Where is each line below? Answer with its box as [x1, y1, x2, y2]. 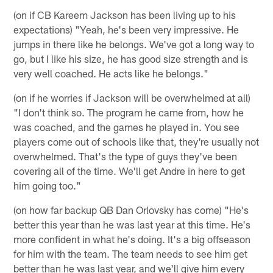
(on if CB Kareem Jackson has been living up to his [13, 8, 236, 21]
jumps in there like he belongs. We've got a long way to [13, 37, 255, 50]
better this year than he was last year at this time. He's [13, 218, 251, 230]
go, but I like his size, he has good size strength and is [13, 52, 249, 65]
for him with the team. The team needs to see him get [13, 247, 248, 260]
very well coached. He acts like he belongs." [13, 66, 209, 79]
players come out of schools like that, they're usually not [13, 135, 260, 147]
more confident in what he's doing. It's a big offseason [13, 232, 251, 245]
